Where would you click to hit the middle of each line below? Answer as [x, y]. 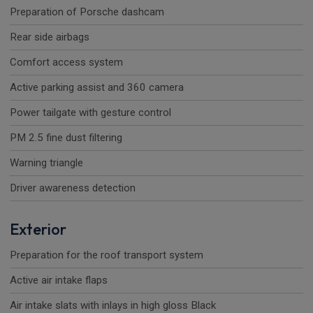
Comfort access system [66, 63]
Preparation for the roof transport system [107, 255]
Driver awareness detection [73, 188]
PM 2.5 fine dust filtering [66, 138]
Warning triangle [46, 163]
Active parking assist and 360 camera [97, 88]
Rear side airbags [50, 37]
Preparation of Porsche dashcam [87, 12]
